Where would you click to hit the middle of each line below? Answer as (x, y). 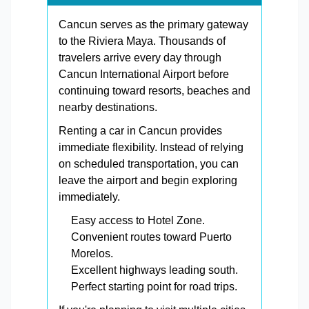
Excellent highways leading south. (154, 270)
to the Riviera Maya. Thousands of (142, 41)
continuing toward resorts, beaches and (154, 91)
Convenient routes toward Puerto (151, 237)
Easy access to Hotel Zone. (138, 221)
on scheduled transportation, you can (149, 164)
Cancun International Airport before (144, 74)
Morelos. (92, 254)
